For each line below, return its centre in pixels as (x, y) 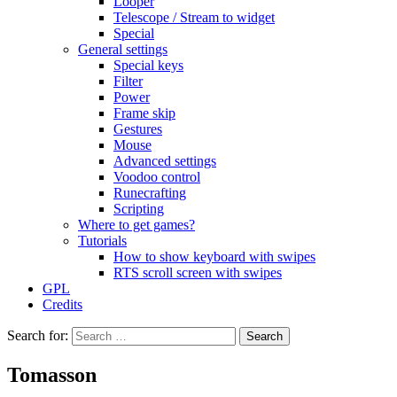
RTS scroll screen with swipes (198, 272)
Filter (128, 81)
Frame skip (144, 113)
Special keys (148, 65)
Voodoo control (157, 177)
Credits (62, 304)
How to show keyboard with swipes (214, 257)
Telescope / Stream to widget (194, 17)
